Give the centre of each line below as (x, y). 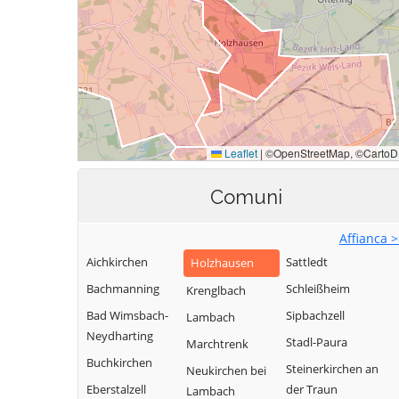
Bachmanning (123, 289)
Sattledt (307, 262)
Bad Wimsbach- (127, 315)
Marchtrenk (217, 344)
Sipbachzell (315, 315)
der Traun (312, 389)
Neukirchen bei (226, 370)
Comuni (246, 197)
